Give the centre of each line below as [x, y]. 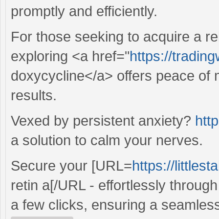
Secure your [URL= [71, 165]
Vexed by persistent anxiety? [103, 120]
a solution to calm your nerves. [107, 140]
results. [34, 95]
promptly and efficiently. [84, 11]
